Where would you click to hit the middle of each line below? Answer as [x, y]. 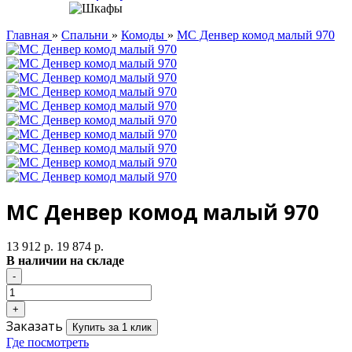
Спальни [86, 35]
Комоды [144, 35]
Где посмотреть [48, 343]
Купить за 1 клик [112, 328]
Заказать [35, 326]
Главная [29, 35]
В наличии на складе [65, 261]
